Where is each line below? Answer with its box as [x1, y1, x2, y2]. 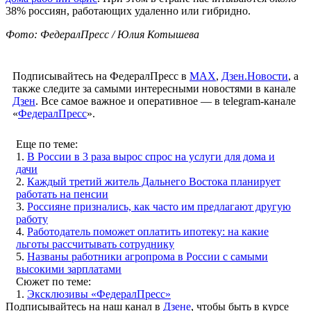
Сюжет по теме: [16, 275, 91, 287]
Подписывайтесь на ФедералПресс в [12, 69, 190, 82]
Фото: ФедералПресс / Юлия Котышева [6, 28, 199, 40]
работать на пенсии [16, 187, 108, 200]
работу [16, 212, 48, 225]
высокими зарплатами [16, 262, 121, 275]
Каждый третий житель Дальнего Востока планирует [27, 175, 280, 187]
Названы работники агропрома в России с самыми [27, 250, 268, 262]
